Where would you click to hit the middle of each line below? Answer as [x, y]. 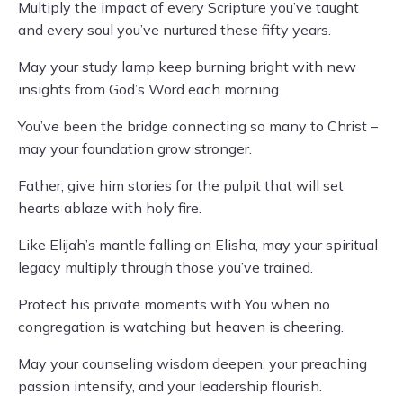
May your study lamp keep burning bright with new [187, 67]
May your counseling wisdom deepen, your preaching [193, 363]
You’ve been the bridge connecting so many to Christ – [198, 126]
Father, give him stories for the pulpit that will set [181, 185]
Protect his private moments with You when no [174, 304]
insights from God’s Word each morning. [150, 89]
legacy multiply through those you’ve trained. [166, 267]
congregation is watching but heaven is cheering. [181, 327]
